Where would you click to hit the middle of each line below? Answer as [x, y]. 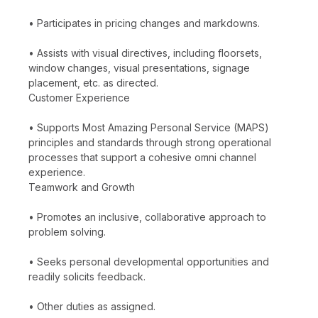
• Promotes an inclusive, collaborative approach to [147, 216]
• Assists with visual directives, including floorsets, [145, 53]
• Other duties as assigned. [92, 306]
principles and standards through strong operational [150, 142]
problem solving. [67, 231]
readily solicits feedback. [87, 276]
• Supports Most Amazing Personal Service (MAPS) [149, 127]
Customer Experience [79, 97]
